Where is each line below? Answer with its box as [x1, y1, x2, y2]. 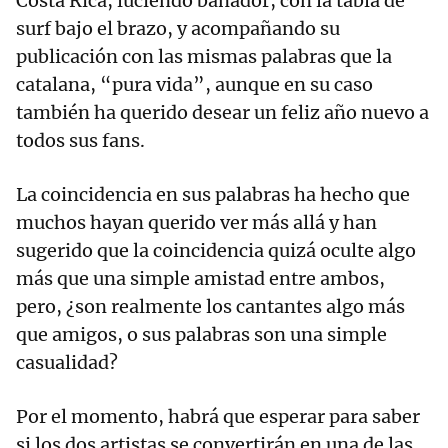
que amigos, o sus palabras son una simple [16, 322, 387, 346]
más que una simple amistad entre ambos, [16, 266, 385, 290]
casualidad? [16, 350, 122, 374]
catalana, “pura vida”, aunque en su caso [16, 72, 373, 96]
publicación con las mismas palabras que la [16, 44, 392, 68]
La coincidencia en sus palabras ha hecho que [16, 182, 410, 206]
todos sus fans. [16, 128, 149, 152]
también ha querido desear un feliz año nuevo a [16, 100, 429, 124]
